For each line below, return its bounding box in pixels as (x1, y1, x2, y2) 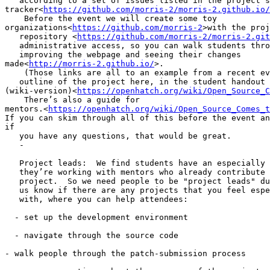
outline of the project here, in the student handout (5, 77, 265, 86)
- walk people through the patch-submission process (5, 248, 246, 258)
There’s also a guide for (5, 95, 140, 104)
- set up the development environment (5, 212, 188, 222)
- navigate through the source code (5, 230, 178, 240)
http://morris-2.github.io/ (29, 58, 154, 68)
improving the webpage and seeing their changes (5, 49, 241, 59)
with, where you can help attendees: (5, 194, 188, 204)
